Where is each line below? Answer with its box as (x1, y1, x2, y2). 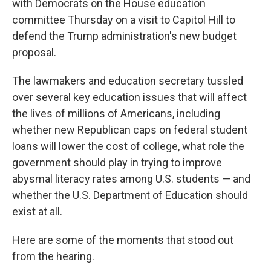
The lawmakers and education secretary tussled (12, 74, 243, 87)
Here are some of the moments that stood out (12, 233, 233, 246)
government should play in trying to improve (12, 156, 222, 169)
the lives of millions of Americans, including (12, 107, 220, 120)
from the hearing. (12, 250, 94, 263)
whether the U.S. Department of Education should (12, 189, 248, 201)
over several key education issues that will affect (12, 91, 247, 103)
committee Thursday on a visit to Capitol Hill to (12, 13, 235, 26)
